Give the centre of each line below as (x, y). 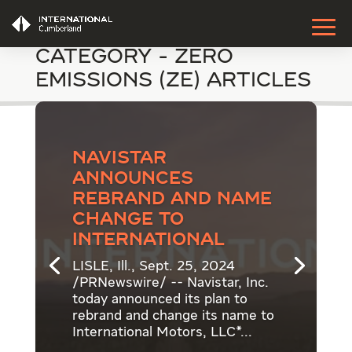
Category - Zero (134, 58)
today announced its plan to (159, 300)
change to (128, 220)
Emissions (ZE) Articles (173, 81)
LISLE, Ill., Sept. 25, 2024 (153, 267)
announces (132, 180)
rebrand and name (172, 200)
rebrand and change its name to (173, 316)
